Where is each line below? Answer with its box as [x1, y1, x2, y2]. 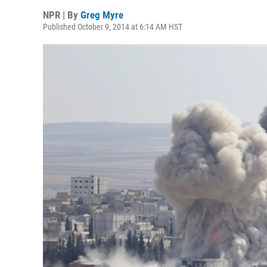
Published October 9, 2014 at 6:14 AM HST [43, 22, 182, 32]
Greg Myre [80, 9, 123, 21]
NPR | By [43, 9, 80, 21]
